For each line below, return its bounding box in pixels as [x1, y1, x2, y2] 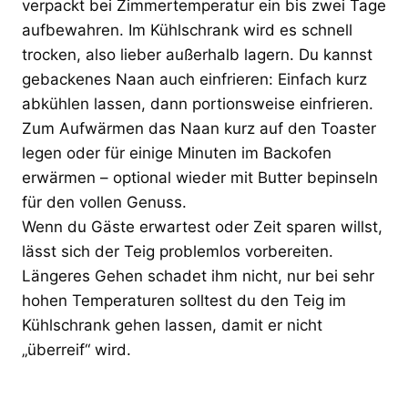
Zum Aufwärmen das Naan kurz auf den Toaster [22, 118, 376, 138]
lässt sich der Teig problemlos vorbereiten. [22, 241, 333, 260]
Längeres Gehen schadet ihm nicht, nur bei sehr [22, 266, 374, 285]
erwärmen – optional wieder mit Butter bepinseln [22, 168, 378, 187]
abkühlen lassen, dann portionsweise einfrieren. [22, 94, 373, 113]
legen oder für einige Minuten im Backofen [22, 143, 331, 162]
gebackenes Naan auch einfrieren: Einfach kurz [22, 69, 367, 88]
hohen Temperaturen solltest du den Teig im [22, 291, 346, 310]
